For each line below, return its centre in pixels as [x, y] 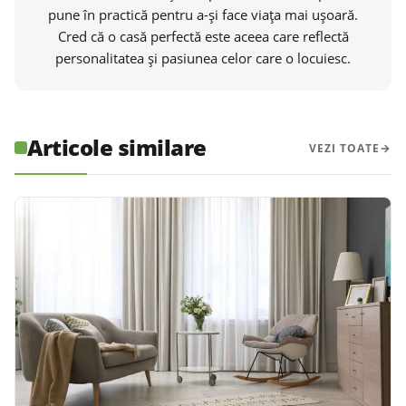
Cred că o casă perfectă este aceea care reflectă [203, 37]
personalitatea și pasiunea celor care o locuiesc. [203, 58]
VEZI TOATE [344, 148]
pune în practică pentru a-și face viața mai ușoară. [203, 15]
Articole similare [117, 148]
